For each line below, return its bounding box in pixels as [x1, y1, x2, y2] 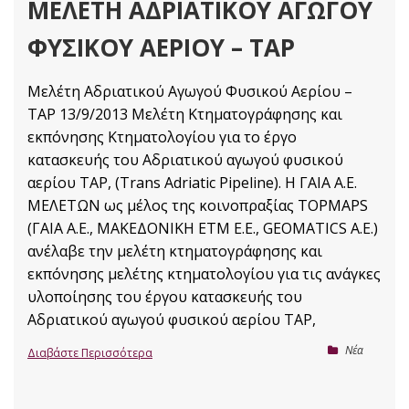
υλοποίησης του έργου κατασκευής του [27, 287, 302, 307]
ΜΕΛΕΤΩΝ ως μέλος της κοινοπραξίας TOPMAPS [27, 195, 368, 215]
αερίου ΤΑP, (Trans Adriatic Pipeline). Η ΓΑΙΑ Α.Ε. [27, 173, 357, 193]
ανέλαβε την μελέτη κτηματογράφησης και [27, 241, 322, 261]
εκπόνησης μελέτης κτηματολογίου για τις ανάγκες [27, 264, 381, 284]
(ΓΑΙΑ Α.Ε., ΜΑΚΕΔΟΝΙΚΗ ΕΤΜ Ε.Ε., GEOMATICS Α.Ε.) [27, 218, 378, 238]
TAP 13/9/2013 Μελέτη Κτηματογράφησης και [27, 104, 342, 124]
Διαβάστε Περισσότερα [27, 345, 152, 361]
